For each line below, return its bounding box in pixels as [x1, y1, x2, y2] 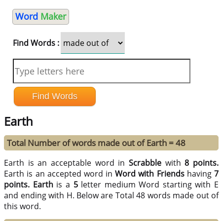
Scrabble [129, 157, 162, 169]
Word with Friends [115, 168, 184, 180]
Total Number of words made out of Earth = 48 [7, 137, 186, 149]
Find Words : [12, 37, 59, 48]
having [184, 168, 215, 180]
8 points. [184, 157, 219, 169]
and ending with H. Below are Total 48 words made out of [4, 190, 219, 201]
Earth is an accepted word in [4, 168, 115, 180]
